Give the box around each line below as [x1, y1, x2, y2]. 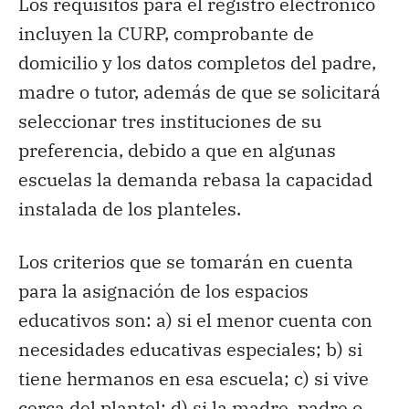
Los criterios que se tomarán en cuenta [18, 248, 353, 274]
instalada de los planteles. [18, 195, 241, 221]
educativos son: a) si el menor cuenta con [18, 307, 372, 332]
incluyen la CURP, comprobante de [18, 20, 314, 46]
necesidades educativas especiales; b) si [18, 336, 362, 362]
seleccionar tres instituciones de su [18, 108, 321, 133]
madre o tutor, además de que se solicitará [18, 79, 381, 104]
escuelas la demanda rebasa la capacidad [18, 166, 372, 192]
